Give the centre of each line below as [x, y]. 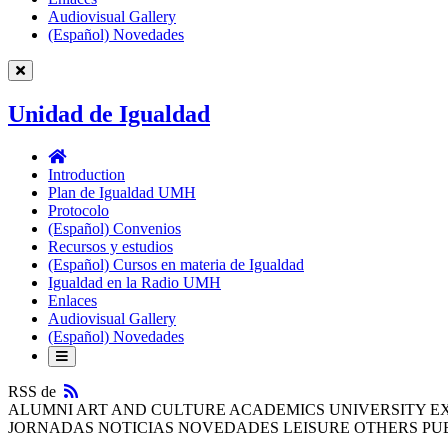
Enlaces [72, 300]
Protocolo [78, 210]
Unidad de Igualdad [109, 113]
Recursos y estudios [110, 246]
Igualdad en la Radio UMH [134, 282]
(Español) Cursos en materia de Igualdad [176, 264]
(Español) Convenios [114, 228]
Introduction [86, 174]
